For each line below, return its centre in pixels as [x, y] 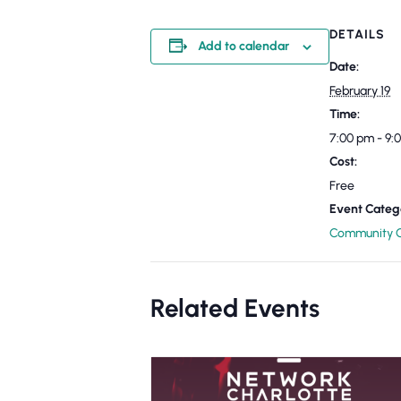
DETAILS [357, 34]
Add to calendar [243, 46]
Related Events [235, 308]
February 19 [360, 91]
